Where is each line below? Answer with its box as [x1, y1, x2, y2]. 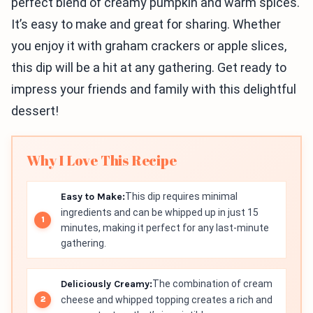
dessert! [11, 103, 59, 118]
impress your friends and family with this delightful [11, 82, 296, 96]
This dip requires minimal [125, 191, 238, 202]
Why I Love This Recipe [27, 151, 177, 170]
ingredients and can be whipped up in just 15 [61, 207, 259, 218]
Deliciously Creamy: [61, 278, 152, 290]
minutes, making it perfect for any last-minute [61, 222, 269, 233]
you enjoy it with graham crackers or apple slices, [11, 38, 286, 53]
